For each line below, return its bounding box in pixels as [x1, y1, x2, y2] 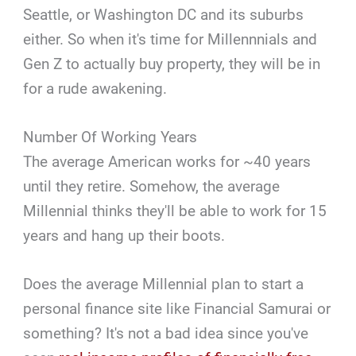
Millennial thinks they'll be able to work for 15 [23, 201, 327, 220]
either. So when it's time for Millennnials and [23, 29, 318, 48]
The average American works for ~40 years [23, 152, 311, 171]
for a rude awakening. [23, 79, 168, 98]
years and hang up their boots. [23, 226, 226, 245]
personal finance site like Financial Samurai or [23, 300, 331, 319]
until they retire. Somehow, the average [23, 176, 281, 195]
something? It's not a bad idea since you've [23, 324, 309, 343]
